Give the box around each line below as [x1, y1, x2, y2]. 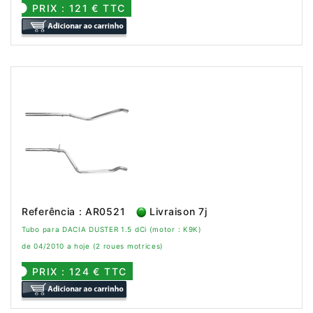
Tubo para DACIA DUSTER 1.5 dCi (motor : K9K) [22, 224, 202, 233]
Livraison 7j [146, 205, 208, 217]
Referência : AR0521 [22, 205, 126, 217]
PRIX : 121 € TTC [32, 1, 126, 14]
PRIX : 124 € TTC [32, 265, 127, 277]
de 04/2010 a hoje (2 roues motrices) [22, 241, 164, 250]
